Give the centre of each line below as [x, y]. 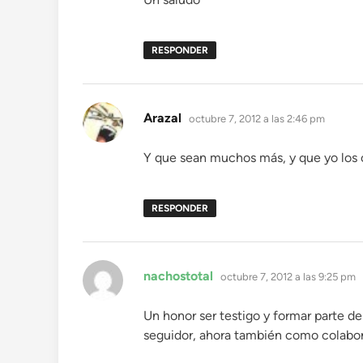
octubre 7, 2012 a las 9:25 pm [288, 277]
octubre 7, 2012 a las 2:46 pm [257, 119]
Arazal [162, 118]
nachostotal [178, 276]
